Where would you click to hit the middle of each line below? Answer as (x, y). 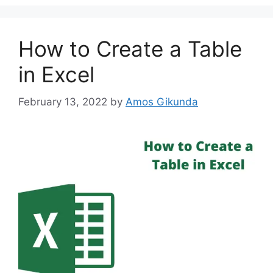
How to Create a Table (130, 49)
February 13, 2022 (63, 101)
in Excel (56, 75)
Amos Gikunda (162, 101)
